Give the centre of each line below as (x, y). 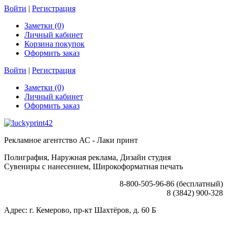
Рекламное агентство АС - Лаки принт (71, 140)
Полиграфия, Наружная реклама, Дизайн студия (87, 157)
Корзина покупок (54, 44)
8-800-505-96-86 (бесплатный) (171, 184)
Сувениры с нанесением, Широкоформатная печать (93, 166)
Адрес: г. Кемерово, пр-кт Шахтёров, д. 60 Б (80, 210)
